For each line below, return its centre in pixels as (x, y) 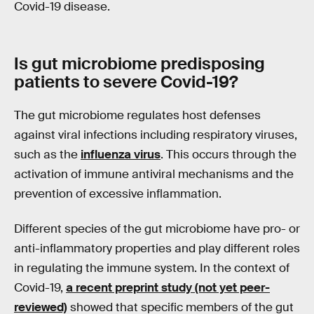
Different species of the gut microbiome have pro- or (157, 228)
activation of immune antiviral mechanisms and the (154, 175)
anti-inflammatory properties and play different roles (157, 248)
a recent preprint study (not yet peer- (168, 287)
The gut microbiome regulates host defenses (137, 116)
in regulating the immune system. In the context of (152, 268)
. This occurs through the (228, 155)
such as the (47, 155)
